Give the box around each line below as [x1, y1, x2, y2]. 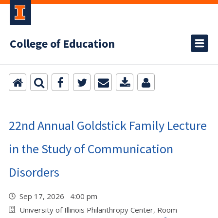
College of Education [10, 36, 115, 53]
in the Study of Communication [9, 141, 173, 157]
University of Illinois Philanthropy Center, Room [19, 205, 177, 215]
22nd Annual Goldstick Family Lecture [9, 117, 207, 133]
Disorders [9, 164, 59, 180]
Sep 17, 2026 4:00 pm [19, 191, 101, 201]
